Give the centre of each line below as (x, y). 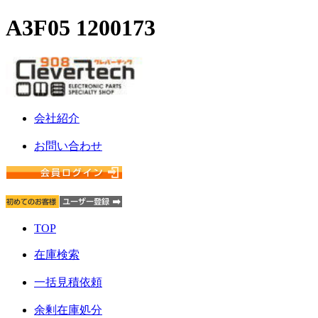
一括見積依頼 (68, 282)
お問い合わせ (68, 146)
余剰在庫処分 (68, 309)
